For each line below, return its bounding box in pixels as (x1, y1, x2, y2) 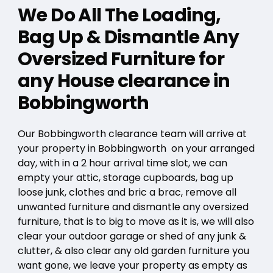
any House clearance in (17, 68, 230, 94)
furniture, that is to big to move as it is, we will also (17, 214, 254, 229)
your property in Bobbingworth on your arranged (17, 141, 255, 156)
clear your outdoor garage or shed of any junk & (17, 229, 246, 244)
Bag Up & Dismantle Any (17, 24, 239, 51)
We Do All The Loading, (17, 2, 221, 29)
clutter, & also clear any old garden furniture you (17, 244, 249, 258)
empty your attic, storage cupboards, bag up (17, 171, 233, 185)
